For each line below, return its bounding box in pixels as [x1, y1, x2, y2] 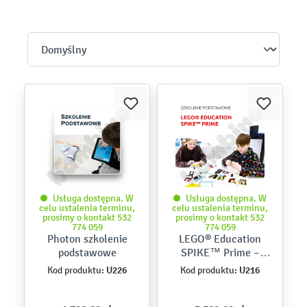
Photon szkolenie [47, 232, 127, 245]
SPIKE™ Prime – [180, 246, 260, 259]
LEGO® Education [179, 232, 261, 245]
